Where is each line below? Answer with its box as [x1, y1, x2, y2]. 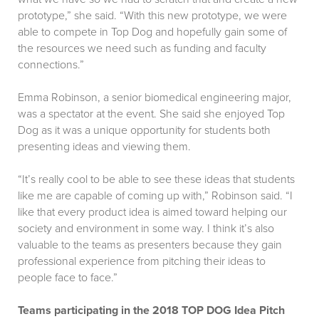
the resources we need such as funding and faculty [18, 41, 266, 56]
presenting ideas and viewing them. [18, 140, 191, 155]
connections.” [18, 58, 84, 73]
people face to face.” [18, 271, 117, 286]
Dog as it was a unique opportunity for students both [18, 123, 271, 138]
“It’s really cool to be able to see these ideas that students [18, 172, 295, 187]
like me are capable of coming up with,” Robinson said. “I [18, 189, 293, 204]
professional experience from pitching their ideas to [18, 254, 266, 269]
